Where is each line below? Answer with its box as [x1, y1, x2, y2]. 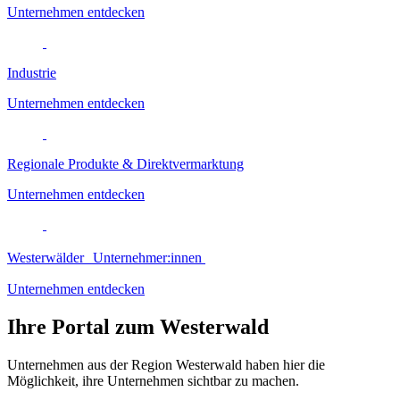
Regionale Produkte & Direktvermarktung [7, 155, 244, 171]
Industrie [7, 64, 56, 80]
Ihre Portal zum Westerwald [7, 314, 269, 338]
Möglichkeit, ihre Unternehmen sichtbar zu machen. [7, 372, 303, 388]
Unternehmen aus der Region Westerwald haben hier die [7, 356, 325, 372]
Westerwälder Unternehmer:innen [7, 249, 205, 265]
